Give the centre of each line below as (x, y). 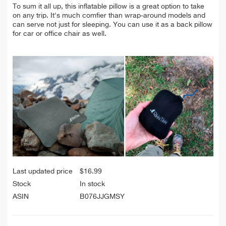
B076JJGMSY (102, 197)
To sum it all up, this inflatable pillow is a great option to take (108, 7)
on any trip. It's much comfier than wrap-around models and (109, 16)
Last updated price (43, 172)
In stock (92, 184)
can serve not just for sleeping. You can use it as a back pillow (112, 25)
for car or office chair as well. (60, 34)
